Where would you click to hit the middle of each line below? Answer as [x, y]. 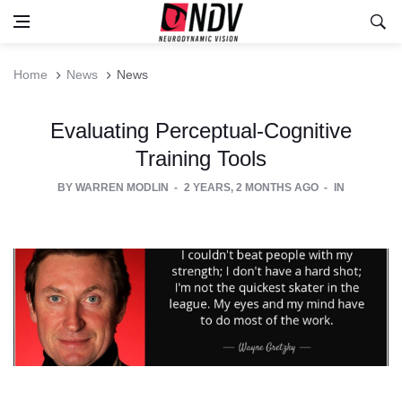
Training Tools [201, 158]
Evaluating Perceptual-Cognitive [201, 131]
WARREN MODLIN [123, 188]
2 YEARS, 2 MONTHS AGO [253, 188]
